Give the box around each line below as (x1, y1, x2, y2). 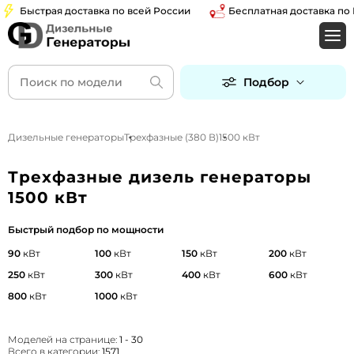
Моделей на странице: (8, 333, 119, 345)
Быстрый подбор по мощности (8, 224, 164, 235)
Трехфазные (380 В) (124, 131, 219, 143)
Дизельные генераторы (8, 131, 124, 143)
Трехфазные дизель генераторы (8, 168, 311, 186)
